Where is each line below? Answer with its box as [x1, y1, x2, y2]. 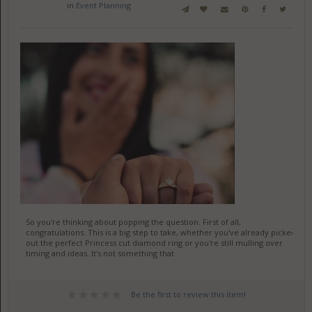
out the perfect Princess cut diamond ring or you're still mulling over [25, 237, 283, 248]
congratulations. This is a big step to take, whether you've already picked [25, 227, 296, 237]
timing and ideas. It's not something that [25, 248, 174, 258]
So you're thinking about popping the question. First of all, [25, 217, 241, 227]
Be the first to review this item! [130, 289, 246, 299]
